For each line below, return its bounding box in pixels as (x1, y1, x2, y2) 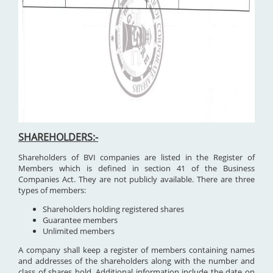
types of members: (18, 185, 86, 196)
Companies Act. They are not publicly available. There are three (18, 174, 255, 185)
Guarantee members (43, 214, 118, 226)
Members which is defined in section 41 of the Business (18, 163, 255, 174)
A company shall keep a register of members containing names (18, 244, 255, 256)
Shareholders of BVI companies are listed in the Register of (18, 152, 255, 163)
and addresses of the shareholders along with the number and (18, 255, 255, 267)
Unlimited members (43, 225, 115, 237)
